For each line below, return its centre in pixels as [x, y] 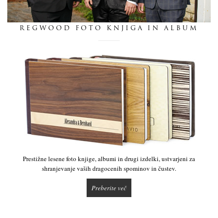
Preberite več [109, 188]
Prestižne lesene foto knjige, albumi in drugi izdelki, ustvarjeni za [109, 158]
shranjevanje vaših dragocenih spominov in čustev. [109, 168]
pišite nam [109, 52]
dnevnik [109, 14]
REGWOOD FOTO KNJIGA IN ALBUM [109, 28]
